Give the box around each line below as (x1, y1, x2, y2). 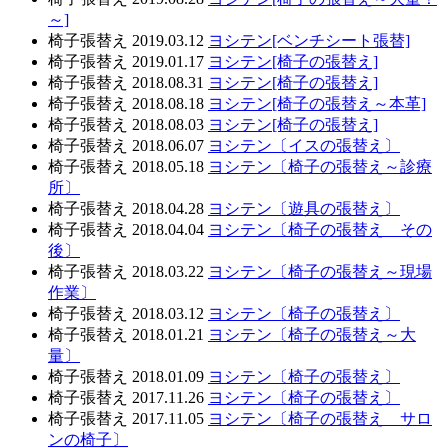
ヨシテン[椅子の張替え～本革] (208, 94, 426, 112)
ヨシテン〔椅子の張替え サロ (208, 409, 432, 427)
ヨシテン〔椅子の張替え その (208, 220, 432, 238)
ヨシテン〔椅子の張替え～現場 (208, 262, 432, 280)
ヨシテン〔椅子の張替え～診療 (208, 157, 432, 175)
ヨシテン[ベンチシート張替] (208, 31, 410, 49)
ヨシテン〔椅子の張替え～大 (208, 325, 416, 343)
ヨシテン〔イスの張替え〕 (208, 136, 400, 154)
